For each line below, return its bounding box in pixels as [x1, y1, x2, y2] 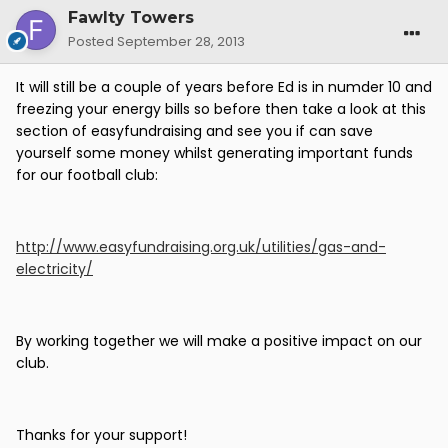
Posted [68, 32, 117, 52]
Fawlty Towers [68, 8, 194, 28]
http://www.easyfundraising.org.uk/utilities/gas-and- [16, 237, 386, 258]
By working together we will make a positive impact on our [16, 331, 422, 352]
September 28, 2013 [117, 32, 245, 52]
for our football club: [16, 165, 158, 186]
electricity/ [16, 259, 93, 280]
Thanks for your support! [16, 425, 187, 446]
